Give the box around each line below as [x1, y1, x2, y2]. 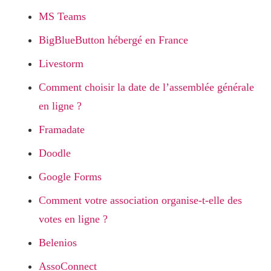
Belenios [39, 237, 77, 249]
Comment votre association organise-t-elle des [39, 194, 242, 206]
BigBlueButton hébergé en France [39, 34, 188, 46]
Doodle [39, 147, 71, 159]
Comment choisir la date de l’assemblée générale [39, 81, 254, 93]
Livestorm [39, 57, 83, 70]
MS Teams [39, 10, 86, 22]
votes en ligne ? [39, 213, 108, 225]
